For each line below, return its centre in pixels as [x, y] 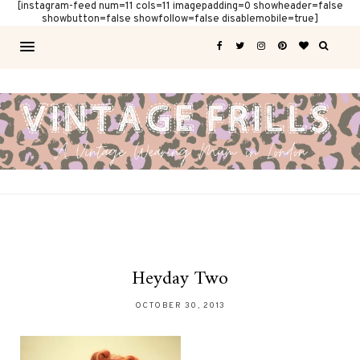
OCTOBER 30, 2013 [180, 306]
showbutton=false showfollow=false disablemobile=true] [180, 19]
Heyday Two [180, 279]
